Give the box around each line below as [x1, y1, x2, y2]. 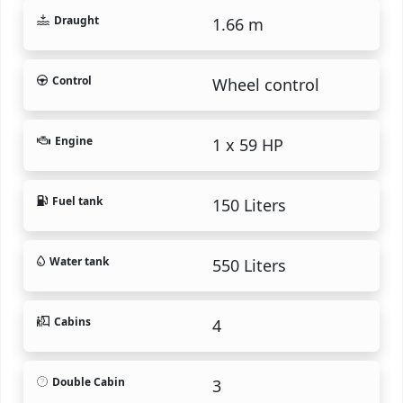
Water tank [49, 253, 109, 269]
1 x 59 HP [212, 133, 283, 156]
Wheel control [212, 73, 319, 95]
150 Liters [212, 193, 286, 216]
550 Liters [212, 254, 286, 276]
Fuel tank [52, 193, 103, 209]
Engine [55, 132, 93, 148]
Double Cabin [52, 373, 125, 390]
